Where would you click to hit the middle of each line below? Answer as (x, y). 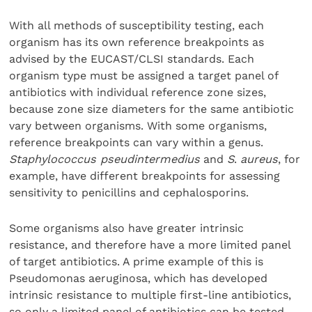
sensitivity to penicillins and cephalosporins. (129, 193)
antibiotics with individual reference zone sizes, (138, 93)
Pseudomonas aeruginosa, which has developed (139, 278)
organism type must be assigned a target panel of (144, 76)
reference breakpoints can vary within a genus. (136, 143)
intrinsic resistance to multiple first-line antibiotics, (150, 295)
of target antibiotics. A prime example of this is (136, 261)
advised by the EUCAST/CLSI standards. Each (132, 59)
